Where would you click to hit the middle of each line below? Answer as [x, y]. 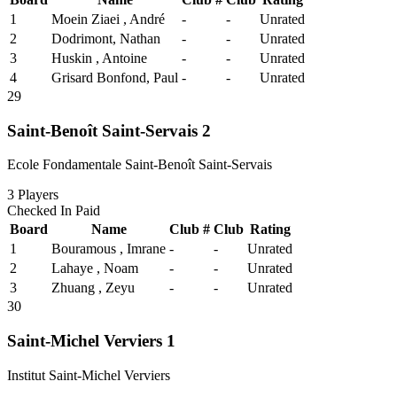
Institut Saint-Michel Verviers [89, 375]
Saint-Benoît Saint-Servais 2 [109, 130]
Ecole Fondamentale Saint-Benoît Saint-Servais [140, 165]
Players [36, 195]
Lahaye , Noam [95, 269]
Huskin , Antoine [99, 58]
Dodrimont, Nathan [106, 38]
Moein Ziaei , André [108, 19]
